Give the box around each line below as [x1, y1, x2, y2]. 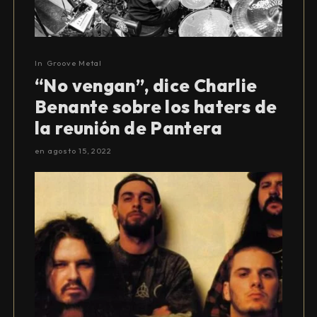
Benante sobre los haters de [35, 95, 277, 118]
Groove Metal [46, 57, 103, 68]
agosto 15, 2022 [47, 145, 112, 156]
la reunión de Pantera [35, 116, 222, 139]
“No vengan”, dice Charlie [35, 74, 258, 97]
